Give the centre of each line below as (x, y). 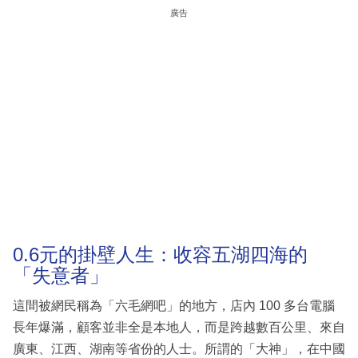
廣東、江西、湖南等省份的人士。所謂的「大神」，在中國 (179, 348)
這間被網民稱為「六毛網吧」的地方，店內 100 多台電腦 (174, 305)
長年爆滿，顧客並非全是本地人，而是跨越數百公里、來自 (179, 327)
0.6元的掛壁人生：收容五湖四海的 (160, 255)
